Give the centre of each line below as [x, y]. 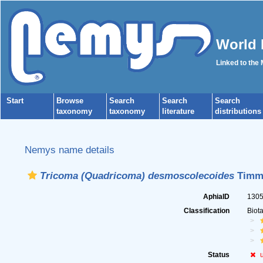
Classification [207, 211]
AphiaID [217, 197]
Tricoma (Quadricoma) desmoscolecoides [137, 176]
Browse [70, 101]
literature [178, 111]
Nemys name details [69, 150]
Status [219, 255]
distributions [238, 111]
